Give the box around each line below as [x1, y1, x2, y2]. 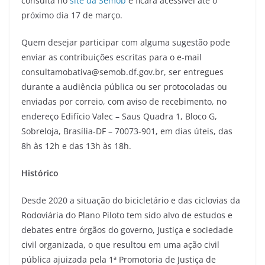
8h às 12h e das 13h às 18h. [21, 140, 131, 151]
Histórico [21, 167, 59, 179]
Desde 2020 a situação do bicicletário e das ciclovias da [21, 194, 240, 206]
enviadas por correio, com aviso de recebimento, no [21, 95, 227, 107]
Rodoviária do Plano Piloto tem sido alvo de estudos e [21, 209, 232, 221]
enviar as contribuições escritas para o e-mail [21, 51, 202, 63]
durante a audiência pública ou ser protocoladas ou [21, 80, 227, 92]
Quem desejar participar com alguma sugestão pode [21, 36, 230, 48]
